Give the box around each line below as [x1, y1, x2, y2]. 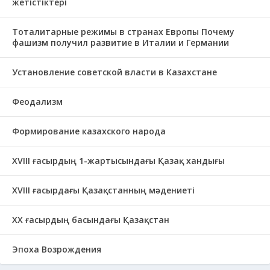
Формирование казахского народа [12, 125, 166, 137]
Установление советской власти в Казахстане [12, 66, 217, 78]
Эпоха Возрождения [12, 243, 101, 255]
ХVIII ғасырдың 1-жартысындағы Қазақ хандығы [12, 155, 225, 166]
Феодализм [12, 96, 63, 107]
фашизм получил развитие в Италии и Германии [12, 37, 229, 48]
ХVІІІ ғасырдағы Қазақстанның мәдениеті [12, 184, 195, 196]
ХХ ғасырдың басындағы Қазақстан [12, 214, 169, 225]
